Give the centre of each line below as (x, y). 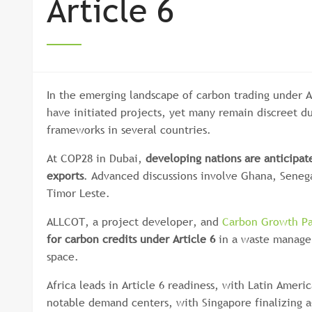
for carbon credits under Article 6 (131, 239)
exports (65, 175)
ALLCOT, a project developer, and (134, 221)
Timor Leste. (78, 193)
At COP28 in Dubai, (96, 158)
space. (63, 256)
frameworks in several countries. (129, 130)
